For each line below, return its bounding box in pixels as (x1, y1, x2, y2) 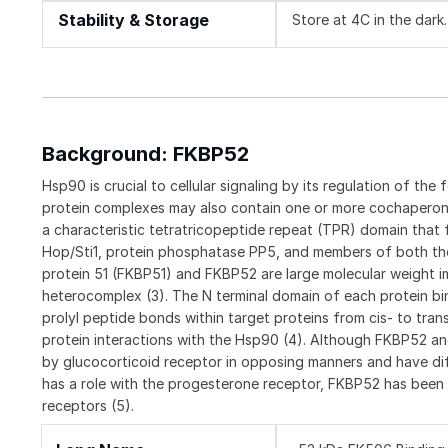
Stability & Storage (58, 10, 209, 30)
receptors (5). (42, 396, 134, 414)
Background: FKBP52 (42, 141, 249, 166)
